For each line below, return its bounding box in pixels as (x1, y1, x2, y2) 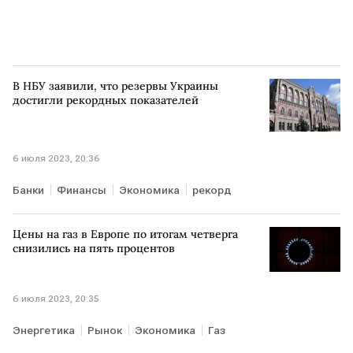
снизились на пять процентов (13, 241, 175, 256)
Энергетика (13, 324, 75, 337)
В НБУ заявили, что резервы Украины (13, 78, 218, 93)
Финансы (57, 184, 106, 197)
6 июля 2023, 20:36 (13, 153, 100, 165)
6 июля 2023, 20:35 (13, 293, 99, 305)
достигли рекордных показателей (13, 92, 199, 107)
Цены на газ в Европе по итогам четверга (13, 227, 238, 242)
